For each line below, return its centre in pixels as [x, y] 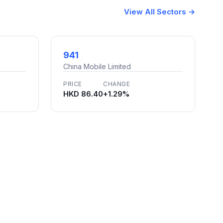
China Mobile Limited [97, 66]
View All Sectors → [160, 11]
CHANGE [117, 84]
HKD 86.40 [83, 94]
